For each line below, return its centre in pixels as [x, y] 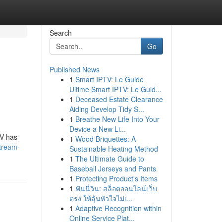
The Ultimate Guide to [110, 159]
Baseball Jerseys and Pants [112, 168]
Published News [74, 69]
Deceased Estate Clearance [119, 99]
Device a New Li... [97, 129]
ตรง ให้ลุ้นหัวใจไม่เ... [101, 198]
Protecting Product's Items [116, 178]
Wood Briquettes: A [105, 139]
